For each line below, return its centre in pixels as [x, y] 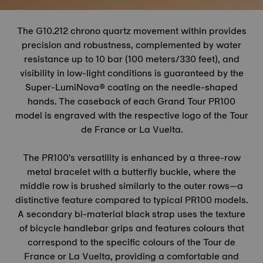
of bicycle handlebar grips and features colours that [131, 228]
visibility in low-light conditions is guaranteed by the [131, 73]
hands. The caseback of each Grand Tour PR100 [131, 101]
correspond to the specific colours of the [115, 242]
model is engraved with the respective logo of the [122, 115]
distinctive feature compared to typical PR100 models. [131, 200]
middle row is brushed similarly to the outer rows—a [131, 186]
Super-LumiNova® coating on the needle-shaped [131, 87]
